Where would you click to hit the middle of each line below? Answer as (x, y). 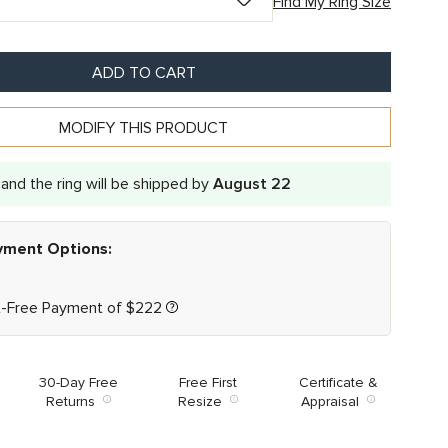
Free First (208, 382)
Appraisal (334, 401)
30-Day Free (79, 382)
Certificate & (338, 382)
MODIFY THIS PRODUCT (143, 128)
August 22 (252, 184)
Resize (204, 401)
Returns (75, 401)
